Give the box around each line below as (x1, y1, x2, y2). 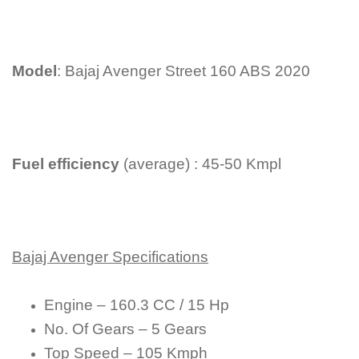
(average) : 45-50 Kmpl (119, 155, 281, 172)
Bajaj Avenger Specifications (12, 248, 208, 265)
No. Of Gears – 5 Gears (44, 320, 207, 337)
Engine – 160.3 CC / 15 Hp (44, 296, 229, 313)
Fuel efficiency (12, 155, 119, 172)
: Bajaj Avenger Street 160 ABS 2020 (57, 62, 310, 79)
